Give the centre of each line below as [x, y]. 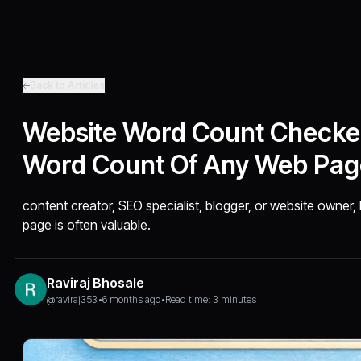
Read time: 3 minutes [211, 299]
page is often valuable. [87, 225]
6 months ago [132, 299]
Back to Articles [68, 85]
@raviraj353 [73, 299]
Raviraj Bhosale [96, 283]
